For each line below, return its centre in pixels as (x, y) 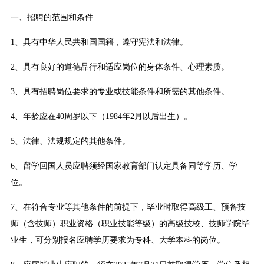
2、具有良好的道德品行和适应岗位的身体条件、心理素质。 (120, 67)
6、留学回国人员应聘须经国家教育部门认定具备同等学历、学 (124, 166)
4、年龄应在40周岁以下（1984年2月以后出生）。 (101, 117)
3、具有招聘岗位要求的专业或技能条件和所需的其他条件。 (120, 92)
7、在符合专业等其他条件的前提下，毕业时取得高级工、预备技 (128, 207)
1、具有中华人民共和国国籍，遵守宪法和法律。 (99, 42)
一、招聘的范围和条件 (52, 18)
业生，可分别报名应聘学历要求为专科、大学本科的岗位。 (118, 240)
